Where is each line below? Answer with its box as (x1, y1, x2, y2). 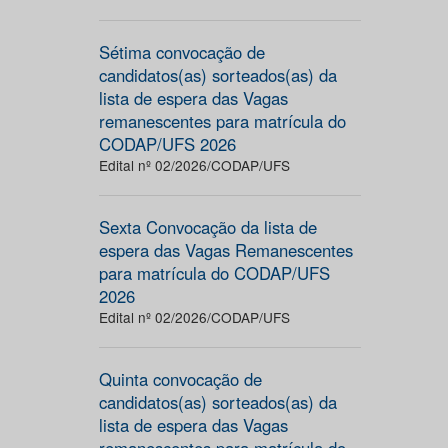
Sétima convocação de (98, 40, 265, 64)
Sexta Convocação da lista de (98, 215, 317, 239)
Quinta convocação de (98, 367, 262, 391)
